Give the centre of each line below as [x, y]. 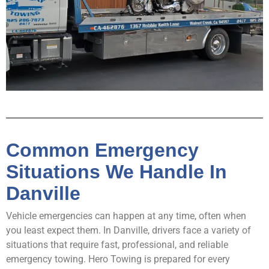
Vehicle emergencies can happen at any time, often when [126, 216]
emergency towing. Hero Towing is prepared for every [118, 259]
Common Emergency [102, 150]
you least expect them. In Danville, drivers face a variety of [128, 230]
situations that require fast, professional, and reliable [117, 244]
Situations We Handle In [116, 171]
